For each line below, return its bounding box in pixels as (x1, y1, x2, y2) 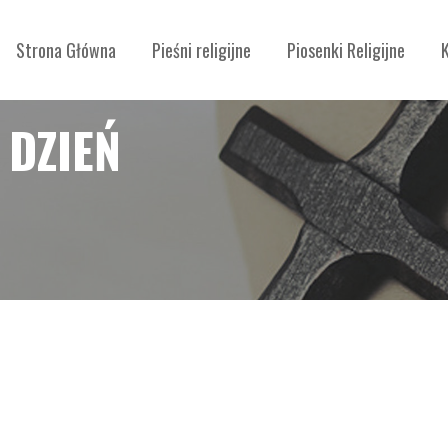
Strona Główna (16, 37, 116, 63)
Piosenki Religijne (287, 37, 405, 63)
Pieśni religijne (152, 37, 251, 63)
